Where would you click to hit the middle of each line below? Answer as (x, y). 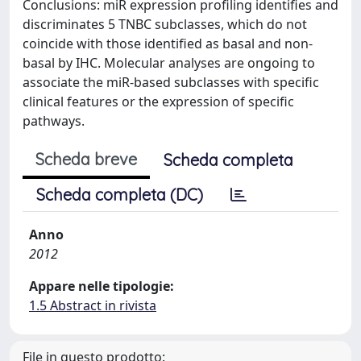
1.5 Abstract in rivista (93, 305)
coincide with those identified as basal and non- (168, 44)
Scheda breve (86, 159)
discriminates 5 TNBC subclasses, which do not (165, 24)
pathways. (54, 121)
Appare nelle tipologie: (102, 286)
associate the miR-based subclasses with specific (171, 82)
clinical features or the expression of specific (158, 102)
